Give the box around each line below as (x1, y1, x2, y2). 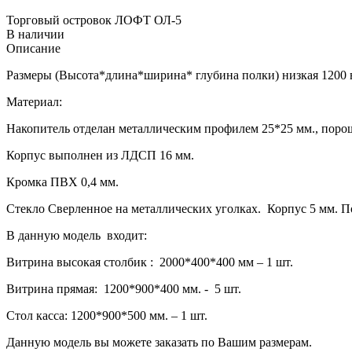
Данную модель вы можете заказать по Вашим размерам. (6, 335, 312, 349)
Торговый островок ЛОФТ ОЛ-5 (6, 13, 181, 27)
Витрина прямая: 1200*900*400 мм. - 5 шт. (6, 281, 241, 295)
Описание (6, 41, 60, 55)
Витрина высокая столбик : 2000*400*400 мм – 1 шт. (6, 255, 293, 269)
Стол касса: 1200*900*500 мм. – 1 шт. (6, 308, 207, 322)
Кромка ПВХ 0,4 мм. (6, 174, 119, 189)
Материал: (6, 94, 65, 108)
